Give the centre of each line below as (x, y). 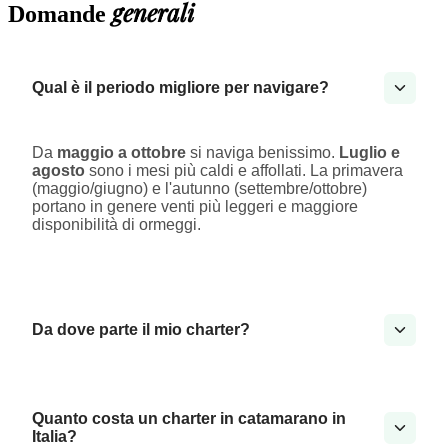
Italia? (54, 437)
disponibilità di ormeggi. (116, 225)
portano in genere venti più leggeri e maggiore (195, 207)
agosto (58, 171)
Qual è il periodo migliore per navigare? (180, 88)
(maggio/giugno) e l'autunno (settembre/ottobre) (199, 189)
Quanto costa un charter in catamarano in (189, 419)
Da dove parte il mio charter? (141, 330)
